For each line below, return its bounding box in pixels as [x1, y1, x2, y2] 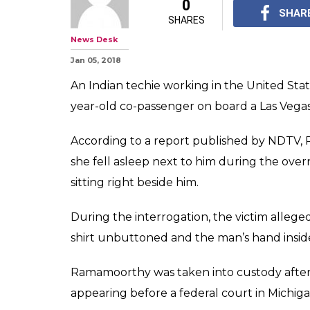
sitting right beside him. [71, 176, 199, 189]
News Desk [71, 35, 118, 44]
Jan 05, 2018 [71, 55, 121, 65]
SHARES [167, 15, 205, 26]
